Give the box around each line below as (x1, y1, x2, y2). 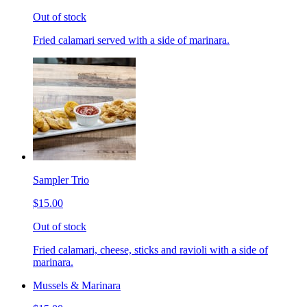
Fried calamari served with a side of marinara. (33, 34, 230, 47)
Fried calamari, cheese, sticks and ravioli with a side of (33, 244, 268, 256)
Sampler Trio (33, 174, 89, 186)
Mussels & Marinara (33, 280, 121, 292)
